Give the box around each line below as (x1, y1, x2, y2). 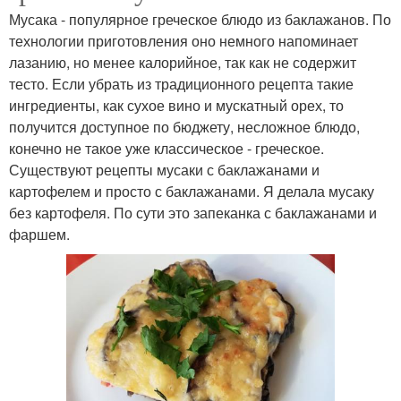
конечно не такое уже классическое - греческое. (9, 138, 324, 159)
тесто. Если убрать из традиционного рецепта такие (9, 73, 354, 95)
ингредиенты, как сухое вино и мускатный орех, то (9, 95, 344, 116)
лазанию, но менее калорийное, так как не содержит (9, 52, 356, 73)
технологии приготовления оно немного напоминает (9, 30, 358, 52)
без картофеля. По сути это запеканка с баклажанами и (9, 202, 377, 224)
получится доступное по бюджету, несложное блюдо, (9, 116, 360, 138)
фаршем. (9, 224, 70, 245)
